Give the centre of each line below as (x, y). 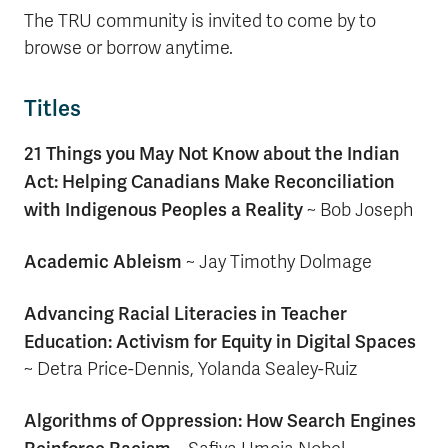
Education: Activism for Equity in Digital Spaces (220, 341)
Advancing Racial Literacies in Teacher (185, 313)
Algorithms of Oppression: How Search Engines (220, 420)
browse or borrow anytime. (128, 48)
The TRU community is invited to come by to (200, 21)
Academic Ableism (103, 261)
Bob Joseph (366, 210)
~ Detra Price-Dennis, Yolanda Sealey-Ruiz (190, 369)
